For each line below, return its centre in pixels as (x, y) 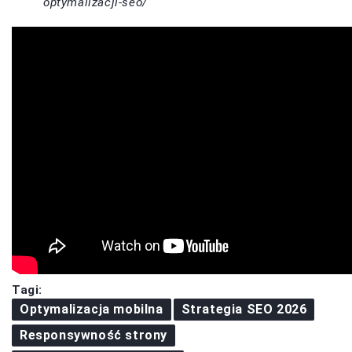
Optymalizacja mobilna (92, 310)
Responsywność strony (93, 335)
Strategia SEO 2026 (244, 310)
